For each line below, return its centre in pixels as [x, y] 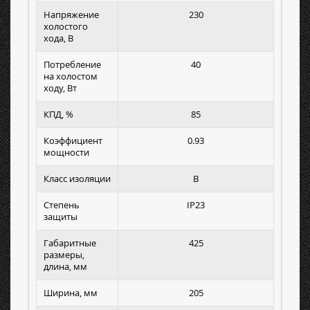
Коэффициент [73, 141]
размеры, [64, 255]
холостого [66, 27]
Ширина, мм [71, 293]
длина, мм [65, 267]
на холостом [71, 76]
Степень [62, 205]
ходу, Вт [60, 88]
